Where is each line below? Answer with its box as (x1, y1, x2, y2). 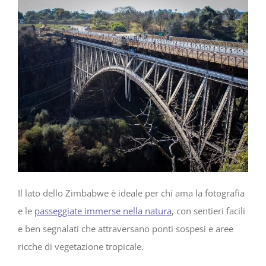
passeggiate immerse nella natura (34, 205, 172, 217)
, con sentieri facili (172, 205, 245, 217)
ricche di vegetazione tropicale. (18, 240, 144, 253)
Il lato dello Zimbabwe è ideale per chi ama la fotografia (18, 187, 245, 199)
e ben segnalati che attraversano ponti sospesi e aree (18, 223, 233, 235)
